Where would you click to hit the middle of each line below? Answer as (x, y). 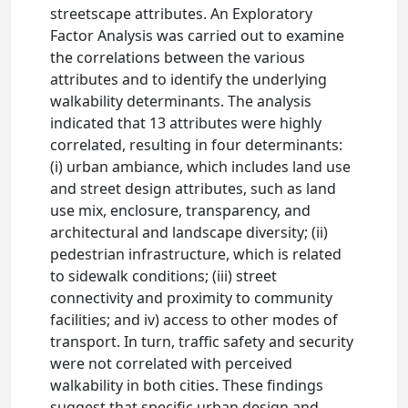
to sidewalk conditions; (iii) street (164, 276)
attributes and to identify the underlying (189, 79)
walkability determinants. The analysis (181, 101)
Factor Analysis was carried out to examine (198, 36)
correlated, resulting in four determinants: (197, 145)
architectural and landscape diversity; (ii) (189, 232)
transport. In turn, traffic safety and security (202, 342)
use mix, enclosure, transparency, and (181, 210)
